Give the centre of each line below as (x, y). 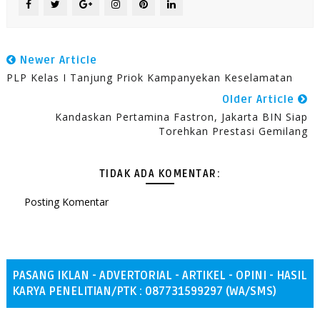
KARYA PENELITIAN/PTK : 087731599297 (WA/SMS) (144, 291)
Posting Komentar (66, 202)
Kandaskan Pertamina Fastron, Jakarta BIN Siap (182, 117)
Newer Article (56, 60)
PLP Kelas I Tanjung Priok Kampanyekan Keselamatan (149, 77)
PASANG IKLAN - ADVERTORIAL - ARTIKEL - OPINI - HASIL (159, 276)
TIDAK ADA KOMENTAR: (160, 174)
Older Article (260, 99)
